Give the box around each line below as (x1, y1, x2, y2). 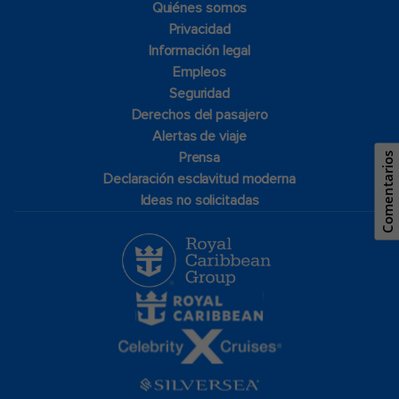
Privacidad (168, 20, 231, 38)
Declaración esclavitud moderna (103, 169, 296, 188)
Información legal (148, 41, 251, 60)
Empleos (173, 62, 226, 81)
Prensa (178, 148, 221, 167)
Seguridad (168, 84, 231, 102)
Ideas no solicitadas (140, 191, 259, 209)
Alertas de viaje (152, 126, 247, 145)
